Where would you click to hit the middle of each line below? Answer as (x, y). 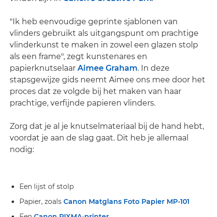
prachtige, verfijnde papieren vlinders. (83, 103)
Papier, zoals (41, 201)
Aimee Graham (108, 68)
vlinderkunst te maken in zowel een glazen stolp (104, 45)
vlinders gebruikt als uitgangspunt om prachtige (104, 33)
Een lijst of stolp (46, 186)
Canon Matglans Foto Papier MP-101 (126, 201)
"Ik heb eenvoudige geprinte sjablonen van (94, 22)
